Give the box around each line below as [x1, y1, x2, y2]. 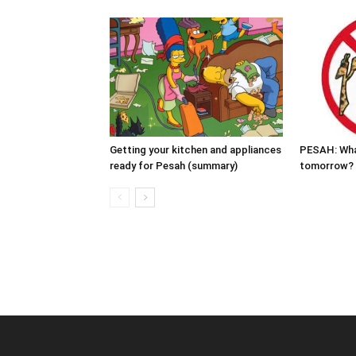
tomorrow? [300, 160, 354, 172]
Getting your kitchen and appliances [110, 144, 281, 156]
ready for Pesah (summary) [110, 160, 238, 172]
